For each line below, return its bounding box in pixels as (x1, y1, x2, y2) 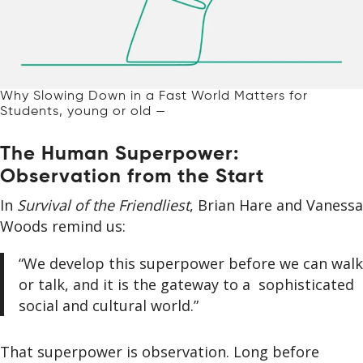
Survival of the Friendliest (17, 194, 190, 215)
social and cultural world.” (18, 295, 203, 315)
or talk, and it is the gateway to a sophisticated (18, 274, 354, 294)
